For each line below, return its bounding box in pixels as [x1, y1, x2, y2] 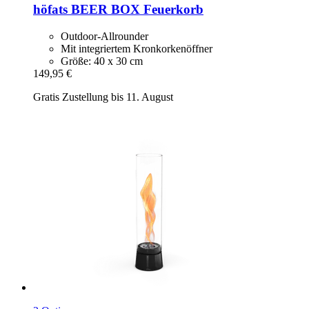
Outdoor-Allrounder [61, 30, 148, 42]
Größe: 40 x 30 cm [61, 54, 143, 67]
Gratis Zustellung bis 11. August [33, 90, 173, 103]
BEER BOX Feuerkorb [68, 2, 203, 17]
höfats [33, 2, 68, 17]
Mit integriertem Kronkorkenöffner [61, 42, 212, 54]
